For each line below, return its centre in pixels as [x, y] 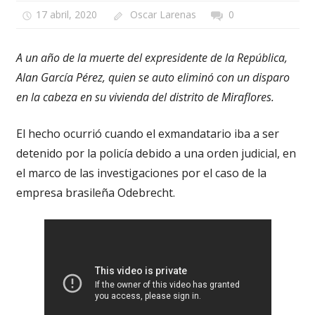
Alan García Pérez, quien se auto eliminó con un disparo [153, 77]
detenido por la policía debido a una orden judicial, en [156, 153]
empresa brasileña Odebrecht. [95, 192]
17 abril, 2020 [67, 15]
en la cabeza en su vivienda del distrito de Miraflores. [145, 97]
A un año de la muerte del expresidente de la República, [152, 57]
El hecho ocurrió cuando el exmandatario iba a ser [147, 133]
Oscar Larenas [163, 15]
